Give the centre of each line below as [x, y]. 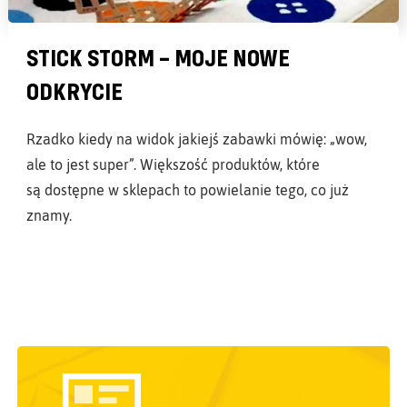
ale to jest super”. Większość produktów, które [173, 165]
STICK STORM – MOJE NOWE [158, 58]
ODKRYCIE [74, 91]
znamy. [49, 216]
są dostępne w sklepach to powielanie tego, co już [187, 190]
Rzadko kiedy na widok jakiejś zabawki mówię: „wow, [196, 139]
